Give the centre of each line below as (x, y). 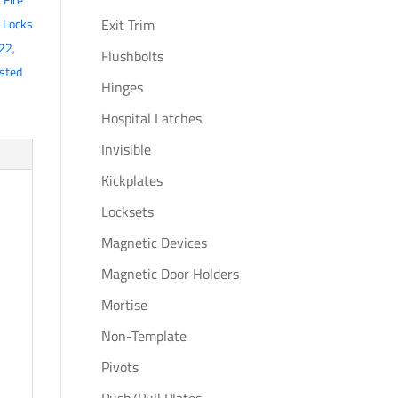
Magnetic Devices (154, 243)
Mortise (124, 305)
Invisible (126, 149)
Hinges (122, 87)
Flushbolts (132, 56)
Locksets (127, 211)
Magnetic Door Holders (170, 274)
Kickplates (131, 180)
